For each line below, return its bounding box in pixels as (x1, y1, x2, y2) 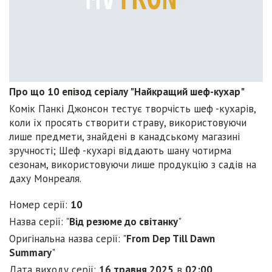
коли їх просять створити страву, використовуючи (9, 116, 246, 130)
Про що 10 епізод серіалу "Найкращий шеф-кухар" (9, 85, 245, 99)
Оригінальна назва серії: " (9, 232, 126, 246)
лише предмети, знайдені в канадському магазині (9, 130, 240, 144)
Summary (9, 246, 52, 260)
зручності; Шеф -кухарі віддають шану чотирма (9, 144, 231, 158)
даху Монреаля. (9, 172, 81, 186)
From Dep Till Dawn (126, 232, 215, 246)
